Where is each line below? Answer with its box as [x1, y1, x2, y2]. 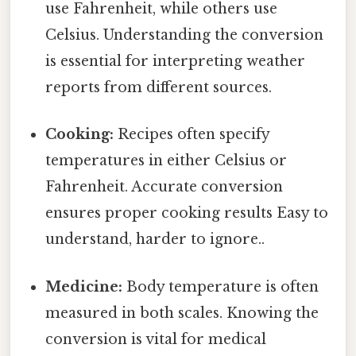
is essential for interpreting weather [45, 52, 306, 71]
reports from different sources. [45, 79, 273, 97]
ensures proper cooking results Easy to [45, 204, 329, 222]
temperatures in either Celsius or [45, 152, 288, 170]
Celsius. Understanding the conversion [45, 26, 324, 44]
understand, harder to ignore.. [45, 230, 265, 249]
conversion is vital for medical [45, 330, 267, 348]
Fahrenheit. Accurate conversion [45, 178, 284, 196]
